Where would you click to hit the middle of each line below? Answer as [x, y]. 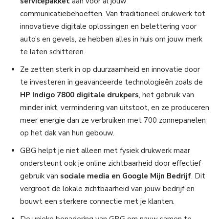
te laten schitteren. [53, 52]
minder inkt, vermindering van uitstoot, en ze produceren [115, 108]
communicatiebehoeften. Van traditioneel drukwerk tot [113, 14]
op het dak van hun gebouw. [67, 133]
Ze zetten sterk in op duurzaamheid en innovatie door [110, 70]
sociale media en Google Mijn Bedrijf [126, 176]
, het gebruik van [166, 95]
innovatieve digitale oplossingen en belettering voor [108, 27]
